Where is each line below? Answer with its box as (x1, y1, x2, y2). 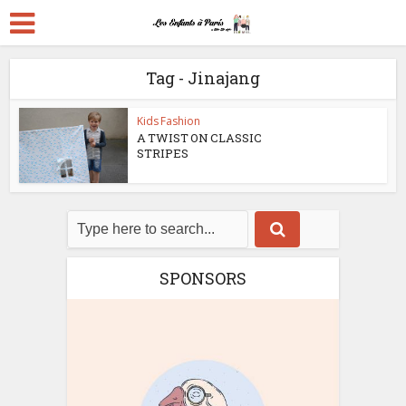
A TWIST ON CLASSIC (137, 130, 263, 146)
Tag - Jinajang (146, 67, 260, 89)
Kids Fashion (137, 113, 201, 129)
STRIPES (137, 145, 189, 161)
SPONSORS (159, 266, 246, 289)
